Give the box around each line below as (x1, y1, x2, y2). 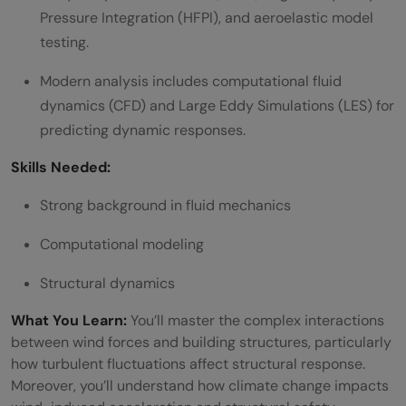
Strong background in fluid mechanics (40, 196, 291, 216)
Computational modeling (40, 235, 204, 255)
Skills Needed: (11, 158, 111, 178)
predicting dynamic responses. (40, 121, 246, 140)
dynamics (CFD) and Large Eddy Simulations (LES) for (40, 96, 394, 116)
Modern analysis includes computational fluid (40, 72, 342, 92)
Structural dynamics (40, 274, 175, 294)
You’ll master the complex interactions (127, 311, 384, 331)
